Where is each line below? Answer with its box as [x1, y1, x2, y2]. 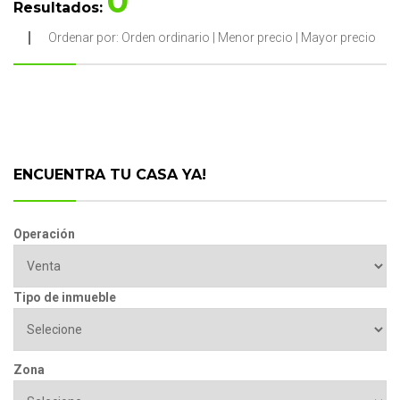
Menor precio [218, 30, 293, 45]
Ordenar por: [48, 30, 121, 45]
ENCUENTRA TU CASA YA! [13, 166, 206, 183]
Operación [13, 227, 75, 241]
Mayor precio [301, 30, 376, 45]
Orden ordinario [121, 30, 210, 45]
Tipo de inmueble [13, 290, 116, 304]
